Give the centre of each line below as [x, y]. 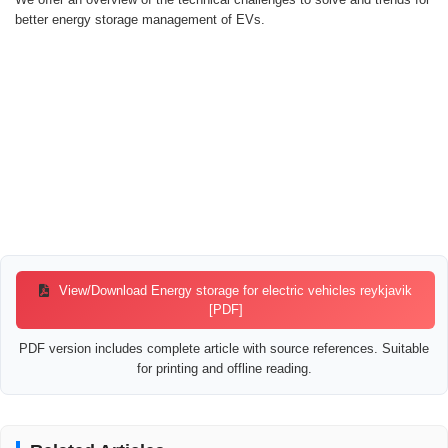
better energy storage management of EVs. [140, 20]
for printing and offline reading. [224, 369]
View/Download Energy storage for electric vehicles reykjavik [234, 291]
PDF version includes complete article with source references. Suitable [224, 349]
